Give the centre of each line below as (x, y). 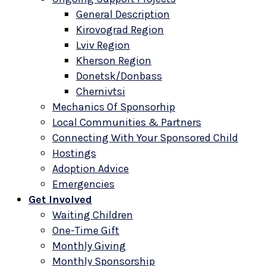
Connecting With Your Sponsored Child (145, 138)
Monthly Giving (89, 246)
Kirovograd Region (120, 30)
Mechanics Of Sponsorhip (114, 107)
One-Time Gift (86, 230)
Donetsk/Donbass (119, 76)
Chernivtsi (101, 91)
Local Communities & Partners (127, 122)
